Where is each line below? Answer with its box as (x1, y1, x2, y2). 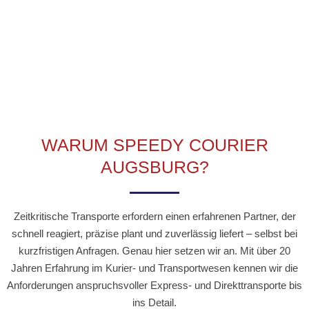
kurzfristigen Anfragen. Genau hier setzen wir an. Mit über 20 (19, 245, 290, 257)
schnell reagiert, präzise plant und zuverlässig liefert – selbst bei (12, 228, 297, 240)
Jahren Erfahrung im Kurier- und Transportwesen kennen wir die (11, 262, 298, 275)
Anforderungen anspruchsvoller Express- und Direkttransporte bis (7, 279, 302, 292)
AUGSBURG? (100, 157, 209, 177)
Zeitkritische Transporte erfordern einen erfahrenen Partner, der (13, 210, 296, 223)
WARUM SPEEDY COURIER (41, 135, 268, 155)
